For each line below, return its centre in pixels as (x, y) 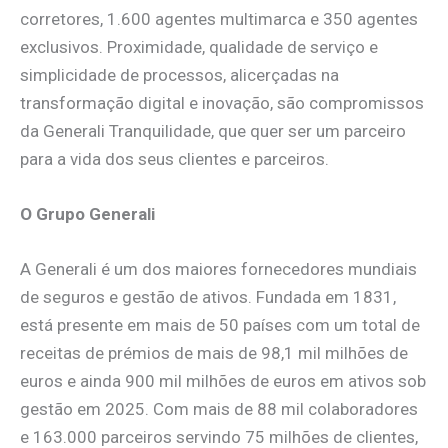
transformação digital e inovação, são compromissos (222, 102)
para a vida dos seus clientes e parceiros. (174, 158)
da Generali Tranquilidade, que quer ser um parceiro (213, 130)
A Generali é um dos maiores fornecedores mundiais (218, 269)
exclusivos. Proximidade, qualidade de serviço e (199, 46)
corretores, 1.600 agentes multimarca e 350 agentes (219, 18)
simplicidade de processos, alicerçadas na (179, 74)
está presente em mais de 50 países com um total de (220, 325)
